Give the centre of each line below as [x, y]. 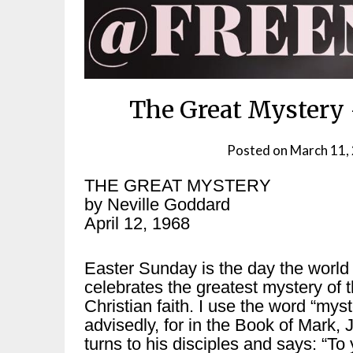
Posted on [259, 150]
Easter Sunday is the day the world [217, 268]
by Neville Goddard [157, 204]
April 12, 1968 [137, 223]
